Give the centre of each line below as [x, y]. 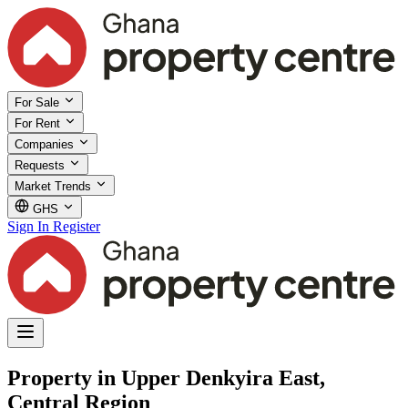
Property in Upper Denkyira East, [166, 377]
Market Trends [55, 186]
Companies [46, 144]
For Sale [39, 102]
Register [76, 226]
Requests [41, 165]
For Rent [39, 123]
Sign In [28, 226]
